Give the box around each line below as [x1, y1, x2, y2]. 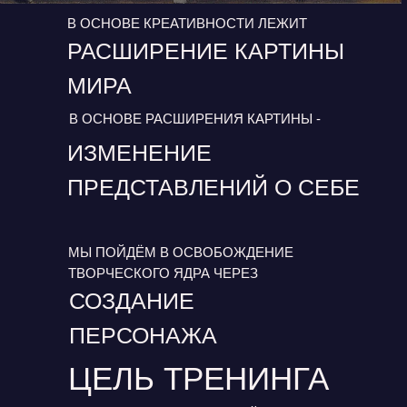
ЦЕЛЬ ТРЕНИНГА [68, 361, 329, 396]
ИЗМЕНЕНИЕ [67, 140, 212, 165]
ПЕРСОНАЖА [69, 323, 217, 348]
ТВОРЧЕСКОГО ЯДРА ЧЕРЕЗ [68, 265, 258, 281]
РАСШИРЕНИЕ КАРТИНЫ [67, 38, 344, 64]
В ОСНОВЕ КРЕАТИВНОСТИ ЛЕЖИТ [67, 15, 307, 31]
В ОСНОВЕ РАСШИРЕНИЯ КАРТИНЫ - [69, 111, 321, 126]
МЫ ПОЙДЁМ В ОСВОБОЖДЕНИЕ [68, 244, 293, 260]
